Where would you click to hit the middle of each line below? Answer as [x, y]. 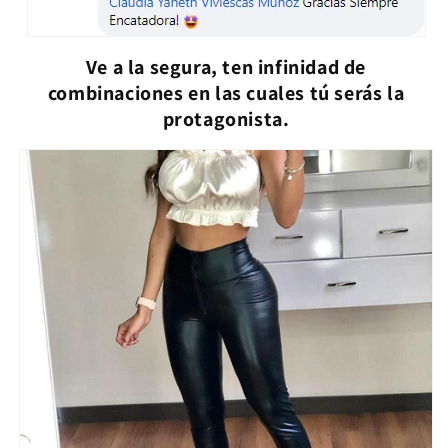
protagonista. [226, 119]
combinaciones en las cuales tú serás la [226, 93]
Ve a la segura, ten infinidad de [226, 67]
